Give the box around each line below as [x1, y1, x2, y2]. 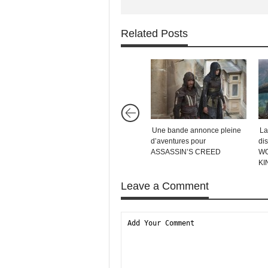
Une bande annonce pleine [152, 126, 241, 135]
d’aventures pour [151, 137, 206, 145]
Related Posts [121, 28, 188, 39]
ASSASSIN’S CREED [151, 148, 221, 156]
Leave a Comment [121, 180, 209, 192]
